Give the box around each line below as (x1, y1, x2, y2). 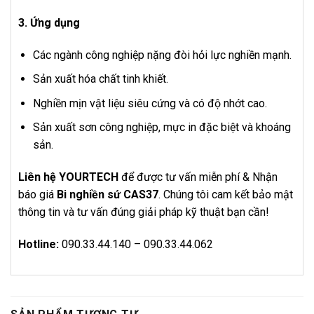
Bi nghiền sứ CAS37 (57, 188, 158, 202)
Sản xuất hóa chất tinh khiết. (32, 72, 168, 86)
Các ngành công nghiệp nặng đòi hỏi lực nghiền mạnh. (32, 48, 292, 62)
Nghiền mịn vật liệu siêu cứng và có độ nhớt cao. (32, 96, 267, 110)
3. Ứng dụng (18, 15, 80, 29)
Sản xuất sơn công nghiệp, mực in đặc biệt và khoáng (32, 121, 291, 135)
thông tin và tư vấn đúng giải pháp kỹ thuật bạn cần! (18, 205, 269, 219)
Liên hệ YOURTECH (18, 170, 118, 184)
